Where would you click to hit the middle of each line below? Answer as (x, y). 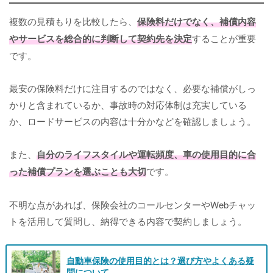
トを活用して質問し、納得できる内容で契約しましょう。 (128, 221)
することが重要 (224, 38)
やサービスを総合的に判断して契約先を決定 (101, 39)
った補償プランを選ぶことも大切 (78, 172)
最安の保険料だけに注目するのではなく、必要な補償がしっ (133, 88)
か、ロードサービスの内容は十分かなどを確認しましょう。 (133, 121)
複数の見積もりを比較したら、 (73, 21)
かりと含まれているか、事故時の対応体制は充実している (128, 105)
